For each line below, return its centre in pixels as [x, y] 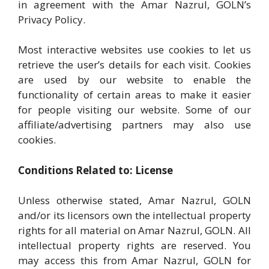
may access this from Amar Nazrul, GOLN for [134, 260]
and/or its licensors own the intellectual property [134, 215]
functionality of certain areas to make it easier [134, 95]
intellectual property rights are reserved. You [134, 245]
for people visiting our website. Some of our [134, 110]
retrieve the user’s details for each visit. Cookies [134, 65]
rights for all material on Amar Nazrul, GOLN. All [134, 230]
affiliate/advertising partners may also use [134, 125]
